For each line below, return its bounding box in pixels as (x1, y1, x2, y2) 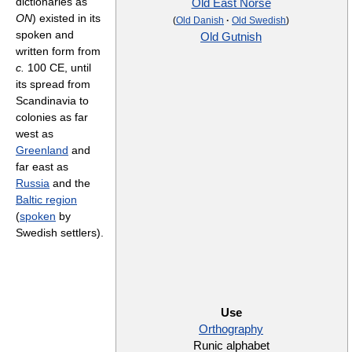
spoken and (16, 28, 74, 41)
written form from (16, 45, 101, 57)
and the (49, 177, 90, 189)
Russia (16, 177, 49, 189)
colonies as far (16, 111, 88, 123)
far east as (16, 160, 68, 173)
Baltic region (16, 193, 77, 206)
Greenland (16, 144, 68, 156)
